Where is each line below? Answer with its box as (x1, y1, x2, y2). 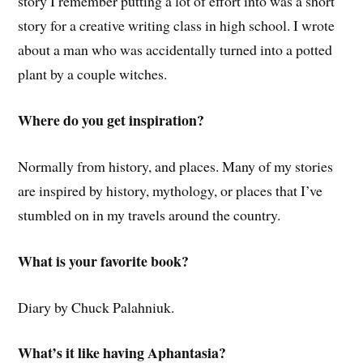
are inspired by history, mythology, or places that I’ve (18, 180, 323, 200)
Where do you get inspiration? (18, 109, 205, 131)
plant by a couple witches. (18, 64, 168, 84)
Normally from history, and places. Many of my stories (18, 156, 334, 176)
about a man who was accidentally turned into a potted (18, 40, 333, 60)
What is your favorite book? (18, 250, 190, 271)
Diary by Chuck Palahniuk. (18, 297, 175, 317)
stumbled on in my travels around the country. (18, 204, 281, 224)
